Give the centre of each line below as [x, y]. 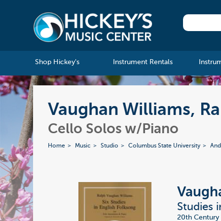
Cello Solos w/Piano [113, 129]
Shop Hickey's [57, 62]
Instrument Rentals [143, 62]
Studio [110, 146]
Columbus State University [165, 146]
